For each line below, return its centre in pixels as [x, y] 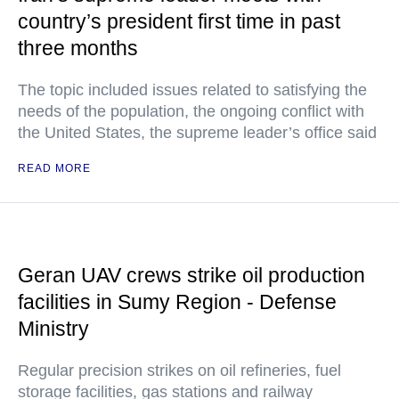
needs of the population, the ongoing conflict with [191, 111]
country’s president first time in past [179, 21]
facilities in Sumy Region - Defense [177, 302]
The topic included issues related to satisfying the [192, 90]
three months [78, 48]
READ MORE [54, 168]
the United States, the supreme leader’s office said [197, 133]
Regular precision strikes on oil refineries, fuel [179, 370]
